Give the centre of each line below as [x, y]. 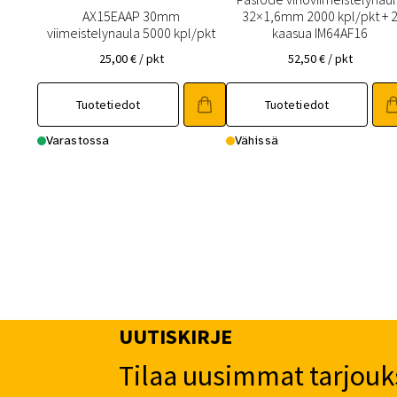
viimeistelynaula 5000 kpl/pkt [132, 32]
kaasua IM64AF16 [320, 32]
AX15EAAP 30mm [132, 16]
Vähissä [256, 141]
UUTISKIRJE [176, 336]
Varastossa [78, 141]
